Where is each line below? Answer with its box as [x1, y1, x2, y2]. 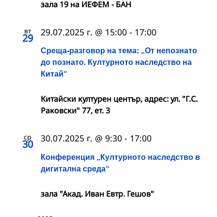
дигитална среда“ [41, 162, 109, 174]
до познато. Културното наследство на [41, 56, 192, 68]
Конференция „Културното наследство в [41, 151, 200, 162]
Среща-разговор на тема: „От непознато [41, 45, 197, 56]
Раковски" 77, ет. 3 [41, 105, 110, 116]
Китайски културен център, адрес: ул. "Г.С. [41, 93, 198, 105]
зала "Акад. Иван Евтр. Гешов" [41, 188, 154, 199]
